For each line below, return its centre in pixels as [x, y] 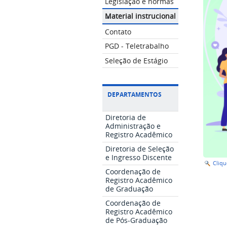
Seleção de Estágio [136, 61]
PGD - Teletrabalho [137, 46]
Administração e [133, 126]
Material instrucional [140, 16]
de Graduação [129, 189]
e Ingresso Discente [139, 158]
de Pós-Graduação [137, 220]
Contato [118, 32]
